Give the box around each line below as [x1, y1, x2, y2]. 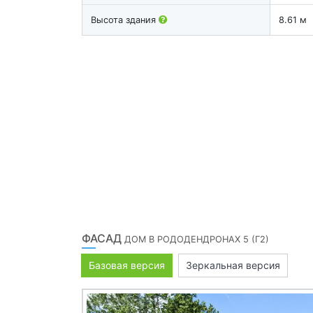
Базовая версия [89, 259, 165, 271]
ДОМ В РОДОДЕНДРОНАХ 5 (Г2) [124, 233, 269, 245]
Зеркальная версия [186, 259, 280, 271]
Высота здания [91, 14, 159, 25]
